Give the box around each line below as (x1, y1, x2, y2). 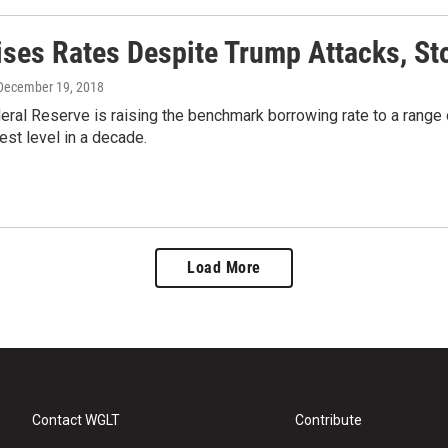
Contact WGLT (32, 411, 120, 428)
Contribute (295, 411, 363, 428)
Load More (187, 257, 261, 277)
